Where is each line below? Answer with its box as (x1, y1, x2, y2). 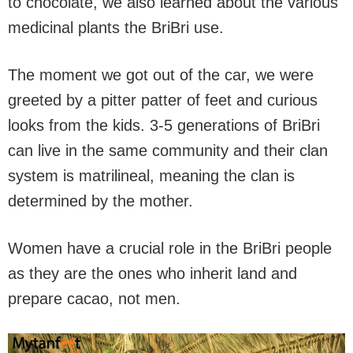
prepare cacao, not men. (8, 290, 180, 307)
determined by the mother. (8, 192, 193, 210)
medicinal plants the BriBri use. (8, 19, 224, 36)
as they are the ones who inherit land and (8, 265, 297, 282)
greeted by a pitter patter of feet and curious (8, 91, 318, 109)
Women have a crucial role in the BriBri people (8, 240, 332, 257)
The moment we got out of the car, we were (8, 66, 314, 84)
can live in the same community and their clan (8, 142, 328, 159)
